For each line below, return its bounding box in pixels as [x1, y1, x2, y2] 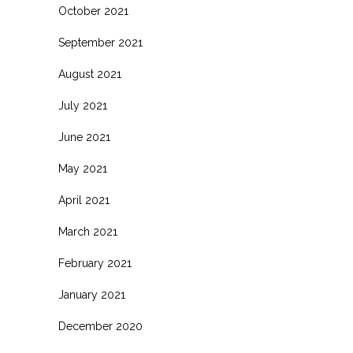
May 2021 [58, 162, 107, 176]
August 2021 [58, 68, 121, 81]
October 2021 [58, 5, 128, 18]
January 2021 [58, 288, 125, 302]
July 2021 [58, 99, 107, 113]
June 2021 [58, 131, 110, 144]
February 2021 [58, 257, 132, 270]
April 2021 [58, 194, 110, 207]
